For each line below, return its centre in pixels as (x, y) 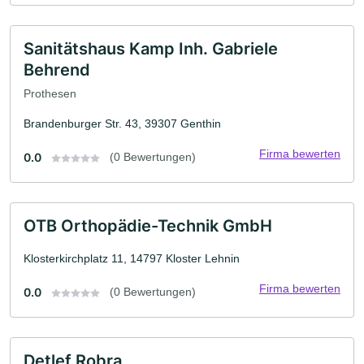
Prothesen (50, 94)
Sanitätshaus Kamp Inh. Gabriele (151, 48)
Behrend (57, 69)
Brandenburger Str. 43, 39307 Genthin (122, 124)
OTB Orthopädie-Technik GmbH (148, 226)
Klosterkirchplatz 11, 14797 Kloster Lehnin (132, 259)
